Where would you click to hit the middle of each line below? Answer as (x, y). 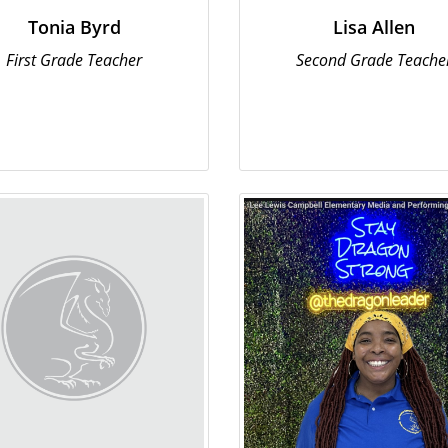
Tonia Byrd (74, 27)
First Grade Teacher (74, 60)
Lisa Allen (374, 27)
